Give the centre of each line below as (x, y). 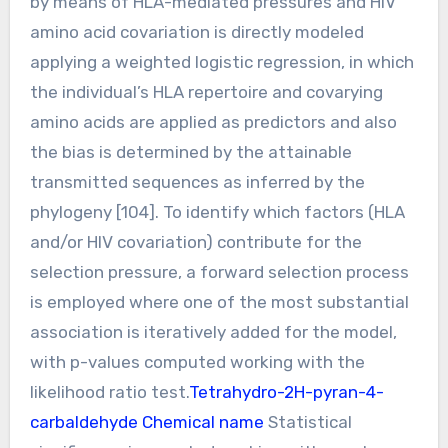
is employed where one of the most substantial (219, 301)
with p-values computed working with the (197, 361)
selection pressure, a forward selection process (219, 271)
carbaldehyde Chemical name (146, 421)
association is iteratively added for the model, (213, 331)
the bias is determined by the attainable (190, 151)
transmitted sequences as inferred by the (197, 181)
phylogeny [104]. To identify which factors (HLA (217, 211)
